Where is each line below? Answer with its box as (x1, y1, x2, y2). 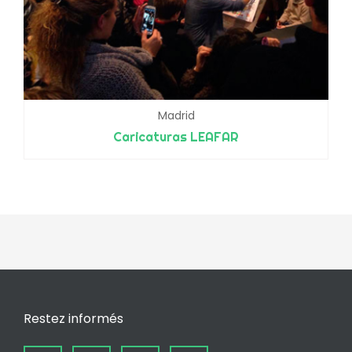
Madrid (157, 107, 195, 123)
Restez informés (24, 309, 123, 328)
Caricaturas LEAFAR (113, 128, 239, 145)
